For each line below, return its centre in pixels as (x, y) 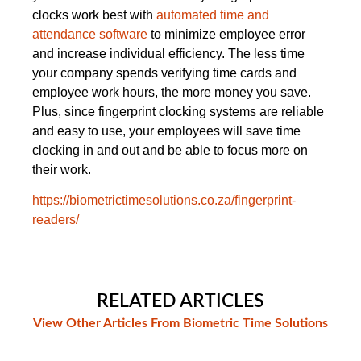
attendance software (90, 34)
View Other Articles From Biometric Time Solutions (180, 324)
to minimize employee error (226, 34)
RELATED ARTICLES (180, 301)
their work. (62, 169)
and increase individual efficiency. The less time (168, 53)
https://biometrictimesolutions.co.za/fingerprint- (164, 200)
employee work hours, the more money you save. (172, 92)
